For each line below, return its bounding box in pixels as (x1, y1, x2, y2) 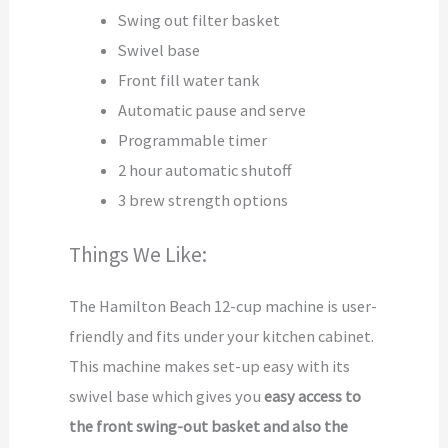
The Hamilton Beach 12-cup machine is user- (69, 296, 378, 317)
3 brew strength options (118, 189, 289, 210)
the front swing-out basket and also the (69, 416, 349, 437)
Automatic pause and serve (118, 99, 307, 120)
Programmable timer (118, 129, 268, 150)
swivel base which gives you (69, 386, 265, 407)
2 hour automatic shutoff (118, 159, 292, 180)
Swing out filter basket (118, 9, 281, 30)
